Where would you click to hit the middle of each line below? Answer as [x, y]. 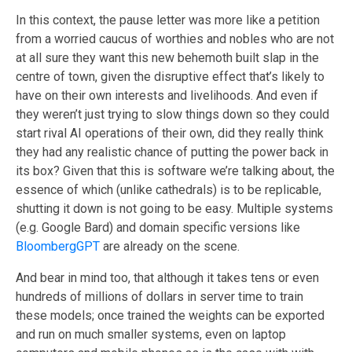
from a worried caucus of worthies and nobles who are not [175, 39]
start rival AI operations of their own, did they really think [170, 134]
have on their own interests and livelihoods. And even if [167, 96]
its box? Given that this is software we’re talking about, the [175, 171]
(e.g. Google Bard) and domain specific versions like [158, 228]
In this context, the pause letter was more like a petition [168, 20]
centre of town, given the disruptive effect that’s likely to [170, 77]
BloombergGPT [58, 247]
